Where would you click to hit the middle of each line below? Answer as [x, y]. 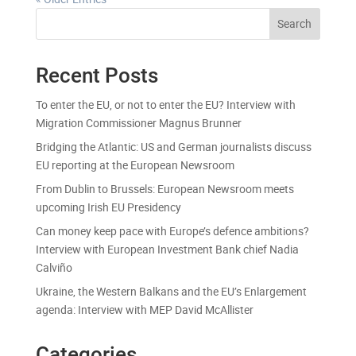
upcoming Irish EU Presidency [108, 207]
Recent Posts [97, 75]
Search [295, 24]
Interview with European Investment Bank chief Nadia [167, 249]
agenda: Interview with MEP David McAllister [145, 309]
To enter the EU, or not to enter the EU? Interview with [165, 104]
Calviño [54, 267]
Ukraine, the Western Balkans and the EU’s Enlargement [171, 291]
